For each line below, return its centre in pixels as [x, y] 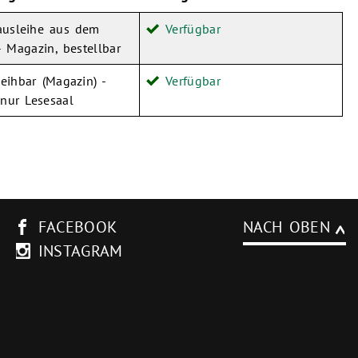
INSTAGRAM [80, 251]
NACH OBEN [286, 227]
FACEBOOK [78, 227]
